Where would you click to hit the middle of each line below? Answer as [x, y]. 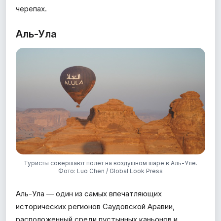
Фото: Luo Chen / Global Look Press [110, 171]
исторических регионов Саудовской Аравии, [95, 206]
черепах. [31, 8]
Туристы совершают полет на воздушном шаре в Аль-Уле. [110, 163]
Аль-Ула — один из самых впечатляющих [89, 193]
